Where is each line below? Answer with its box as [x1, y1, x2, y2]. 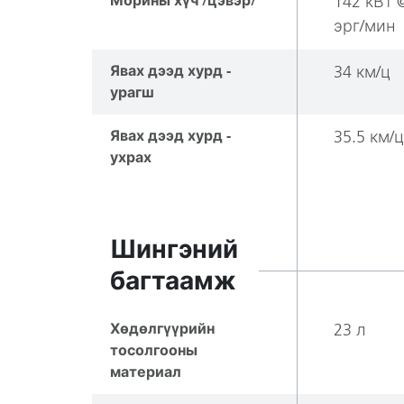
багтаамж [110, 266, 236, 296]
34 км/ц [334, 62, 390, 82]
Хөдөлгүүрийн [110, 320, 215, 337]
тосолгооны [110, 342, 197, 359]
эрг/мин [334, 16, 395, 36]
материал [110, 363, 181, 381]
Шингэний [110, 234, 238, 264]
